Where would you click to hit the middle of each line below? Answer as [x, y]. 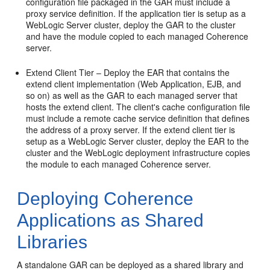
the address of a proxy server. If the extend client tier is [131, 130]
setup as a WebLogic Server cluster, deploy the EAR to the [138, 141]
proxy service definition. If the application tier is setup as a [136, 13]
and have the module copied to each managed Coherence [137, 36]
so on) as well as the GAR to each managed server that [132, 95]
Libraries [52, 242]
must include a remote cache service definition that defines [138, 118]
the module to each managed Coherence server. [119, 164]
